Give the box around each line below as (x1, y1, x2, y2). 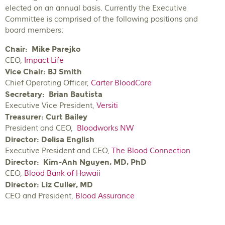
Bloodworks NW (77, 124, 134, 134)
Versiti (96, 101, 118, 111)
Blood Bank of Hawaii (24, 169, 100, 179)
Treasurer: (5, 113, 44, 122)
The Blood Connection (111, 146, 190, 156)
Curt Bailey (46, 113, 87, 122)
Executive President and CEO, (5, 146, 111, 156)
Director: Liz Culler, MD (5, 180, 93, 190)
